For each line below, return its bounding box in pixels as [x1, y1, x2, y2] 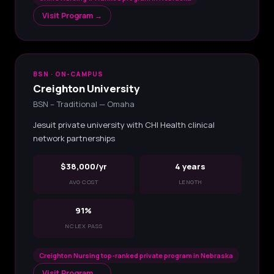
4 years [175, 160, 206, 172]
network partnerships [32, 132, 115, 144]
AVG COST [68, 177, 98, 186]
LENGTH [178, 177, 202, 186]
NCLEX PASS [65, 221, 103, 230]
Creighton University [32, 81, 140, 95]
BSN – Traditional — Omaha [32, 98, 135, 109]
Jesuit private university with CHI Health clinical [32, 119, 215, 130]
